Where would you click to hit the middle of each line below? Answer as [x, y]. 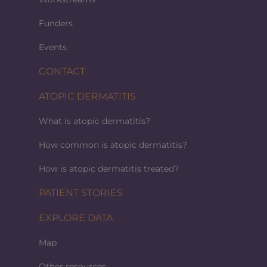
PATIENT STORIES [81, 193]
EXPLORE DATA [76, 218]
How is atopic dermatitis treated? [109, 168]
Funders [56, 23]
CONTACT [62, 71]
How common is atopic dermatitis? [113, 145]
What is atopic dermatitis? [94, 121]
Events [53, 47]
